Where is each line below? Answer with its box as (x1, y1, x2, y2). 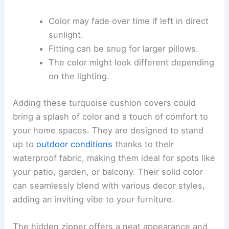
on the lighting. (48, 71, 109, 82)
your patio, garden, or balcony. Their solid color (13, 166, 203, 177)
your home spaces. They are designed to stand (13, 125, 204, 135)
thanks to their (112, 139, 174, 149)
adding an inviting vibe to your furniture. (13, 194, 175, 204)
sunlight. (48, 30, 83, 40)
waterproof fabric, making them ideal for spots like (13, 152, 216, 163)
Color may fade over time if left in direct (48, 16, 209, 27)
